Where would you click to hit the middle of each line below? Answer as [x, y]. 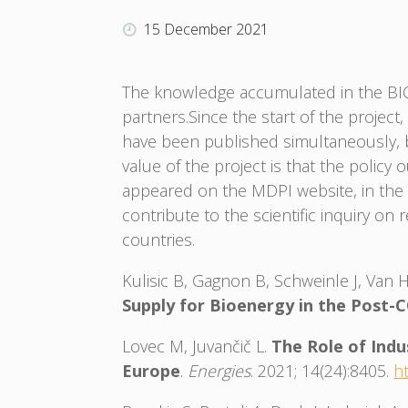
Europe [152, 371]
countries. [159, 240]
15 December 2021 [206, 30]
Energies [219, 371]
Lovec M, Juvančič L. [197, 347]
